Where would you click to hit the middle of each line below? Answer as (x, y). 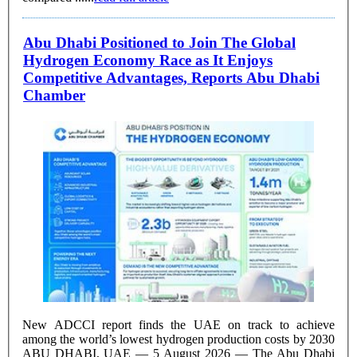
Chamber (54, 96)
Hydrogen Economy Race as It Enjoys (148, 61)
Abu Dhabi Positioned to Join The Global (106, 43)
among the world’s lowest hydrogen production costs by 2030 (178, 339)
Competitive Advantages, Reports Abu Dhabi (171, 78)
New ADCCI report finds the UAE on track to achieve (178, 324)
